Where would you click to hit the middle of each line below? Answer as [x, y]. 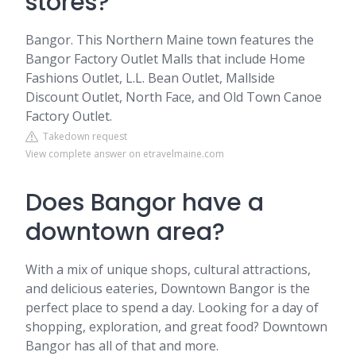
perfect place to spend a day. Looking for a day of [172, 308]
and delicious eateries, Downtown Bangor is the [168, 288]
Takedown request [83, 136]
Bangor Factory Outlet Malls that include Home [165, 59]
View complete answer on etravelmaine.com [125, 154]
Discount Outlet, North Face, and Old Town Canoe [174, 97]
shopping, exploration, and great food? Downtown [176, 327]
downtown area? [125, 232]
